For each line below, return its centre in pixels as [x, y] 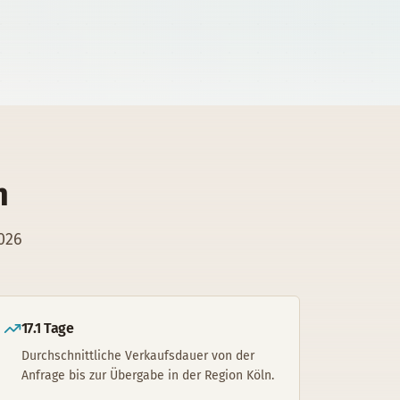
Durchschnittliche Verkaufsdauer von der [137, 356]
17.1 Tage [47, 328]
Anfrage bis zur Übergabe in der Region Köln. [147, 375]
